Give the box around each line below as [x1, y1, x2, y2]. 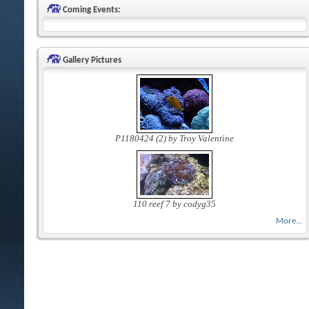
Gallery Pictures [61, 55, 121, 65]
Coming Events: [61, 5, 121, 14]
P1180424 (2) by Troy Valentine [115, 132, 235, 143]
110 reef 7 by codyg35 [133, 198, 217, 209]
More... [275, 216, 302, 226]
